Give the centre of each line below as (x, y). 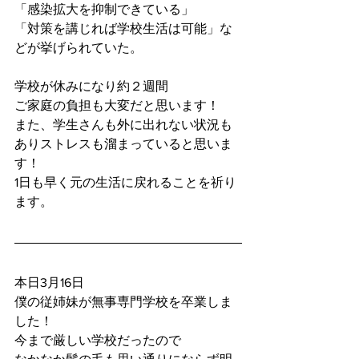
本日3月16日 (49, 282)
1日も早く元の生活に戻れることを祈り (125, 182)
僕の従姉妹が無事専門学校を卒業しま (123, 302)
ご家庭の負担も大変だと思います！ (117, 105)
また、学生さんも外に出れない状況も (123, 125)
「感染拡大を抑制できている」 (104, 9)
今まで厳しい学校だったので (98, 340)
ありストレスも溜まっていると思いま (123, 144)
